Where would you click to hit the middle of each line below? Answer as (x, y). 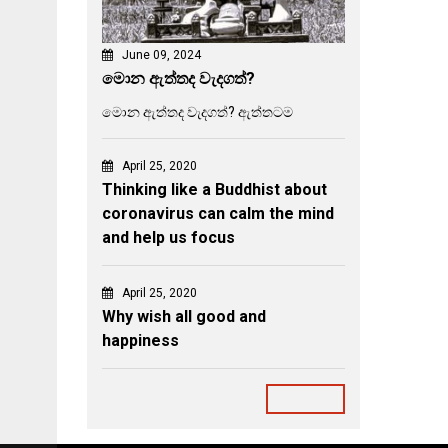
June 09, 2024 (161, 54)
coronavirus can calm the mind (218, 213)
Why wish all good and (184, 316)
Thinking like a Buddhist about (214, 189)
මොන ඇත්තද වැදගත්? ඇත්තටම (197, 111)
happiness (140, 340)
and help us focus (168, 237)
